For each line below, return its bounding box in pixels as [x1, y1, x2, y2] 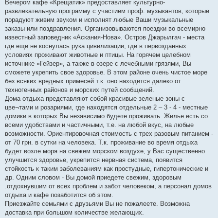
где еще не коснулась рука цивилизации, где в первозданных [5, 42, 186, 50]
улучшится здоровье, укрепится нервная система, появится [5, 156, 182, 164]
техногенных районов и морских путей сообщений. [5, 86, 154, 94]
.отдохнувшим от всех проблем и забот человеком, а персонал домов [5, 182, 212, 190]
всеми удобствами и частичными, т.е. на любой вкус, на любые [5, 121, 194, 129]
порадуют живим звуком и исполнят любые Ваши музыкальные [5, 16, 193, 24]
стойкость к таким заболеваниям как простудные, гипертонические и [5, 165, 208, 173]
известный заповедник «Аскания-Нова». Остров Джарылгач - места [5, 34, 204, 41]
